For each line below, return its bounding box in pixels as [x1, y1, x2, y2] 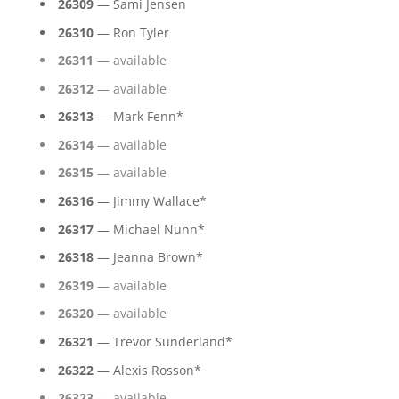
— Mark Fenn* [93, 108, 183, 126]
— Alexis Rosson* [93, 361, 201, 379]
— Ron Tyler [93, 23, 169, 41]
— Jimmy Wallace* [93, 192, 207, 210]
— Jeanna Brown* [93, 248, 203, 266]
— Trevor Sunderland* [93, 333, 232, 351]
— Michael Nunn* [93, 220, 205, 238]
